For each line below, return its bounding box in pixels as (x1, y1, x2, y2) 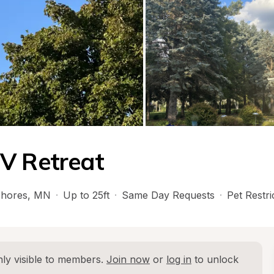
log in (166, 253, 191, 265)
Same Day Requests (122, 189, 215, 201)
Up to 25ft (63, 189, 109, 201)
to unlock (191, 253, 239, 265)
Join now (106, 253, 150, 265)
